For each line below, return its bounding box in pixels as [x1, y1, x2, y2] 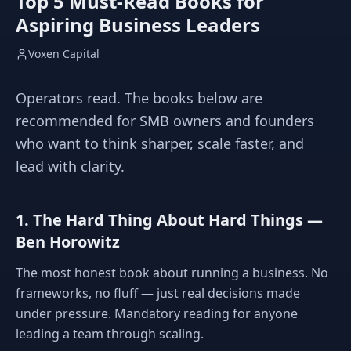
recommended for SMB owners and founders [16, 111, 314, 130]
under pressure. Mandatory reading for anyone [16, 305, 298, 322]
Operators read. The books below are [16, 89, 262, 107]
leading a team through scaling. [16, 325, 204, 342]
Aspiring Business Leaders [16, 12, 260, 38]
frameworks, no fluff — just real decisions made [16, 284, 300, 302]
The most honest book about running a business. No [16, 264, 328, 281]
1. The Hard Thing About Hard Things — [16, 209, 323, 230]
